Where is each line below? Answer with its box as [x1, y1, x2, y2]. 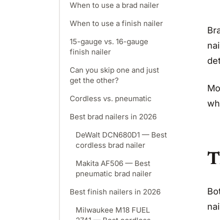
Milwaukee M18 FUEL [76, 205, 150, 215]
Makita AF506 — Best [76, 159, 150, 168]
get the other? [70, 76, 119, 85]
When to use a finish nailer [70, 19, 163, 28]
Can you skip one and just [70, 65, 159, 75]
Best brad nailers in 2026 [70, 112, 157, 121]
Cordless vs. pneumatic [70, 94, 152, 103]
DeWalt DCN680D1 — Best [76, 130, 167, 139]
